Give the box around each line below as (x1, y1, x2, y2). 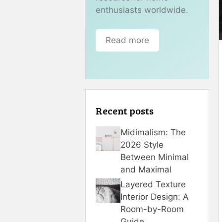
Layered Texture (120, 179, 186, 190)
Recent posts (96, 104, 154, 118)
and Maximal (120, 165, 171, 175)
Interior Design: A (120, 192, 189, 202)
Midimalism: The (120, 127, 186, 138)
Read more (106, 35, 149, 45)
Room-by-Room (120, 204, 184, 215)
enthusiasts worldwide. (96, 5, 188, 15)
